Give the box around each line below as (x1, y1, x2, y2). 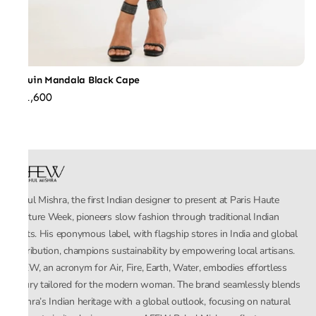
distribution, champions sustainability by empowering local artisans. (11, 244, 295, 258)
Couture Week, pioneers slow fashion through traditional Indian (11, 210, 279, 224)
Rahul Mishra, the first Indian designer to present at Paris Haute (11, 193, 279, 207)
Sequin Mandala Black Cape (11, 74, 140, 87)
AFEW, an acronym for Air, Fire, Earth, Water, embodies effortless (11, 261, 287, 275)
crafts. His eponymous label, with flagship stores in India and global (11, 227, 298, 241)
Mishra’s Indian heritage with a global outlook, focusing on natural (11, 295, 291, 309)
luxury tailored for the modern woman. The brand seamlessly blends (11, 278, 300, 292)
